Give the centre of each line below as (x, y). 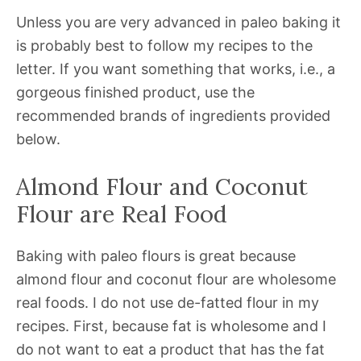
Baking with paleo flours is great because (156, 256)
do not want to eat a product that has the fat (170, 350)
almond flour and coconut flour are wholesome (176, 280)
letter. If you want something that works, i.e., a (176, 69)
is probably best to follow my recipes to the (164, 46)
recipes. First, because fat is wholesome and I (171, 326)
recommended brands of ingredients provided (173, 116)
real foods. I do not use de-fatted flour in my (168, 303)
